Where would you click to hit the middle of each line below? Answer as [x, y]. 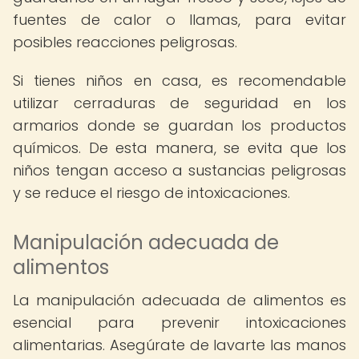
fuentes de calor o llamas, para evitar [179, 20]
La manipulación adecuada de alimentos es [179, 300]
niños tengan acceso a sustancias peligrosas [179, 170]
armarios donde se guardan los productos [179, 125]
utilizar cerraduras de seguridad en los [179, 103]
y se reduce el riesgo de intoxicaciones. [151, 193]
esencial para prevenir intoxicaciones [179, 323]
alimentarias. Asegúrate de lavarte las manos [179, 345]
